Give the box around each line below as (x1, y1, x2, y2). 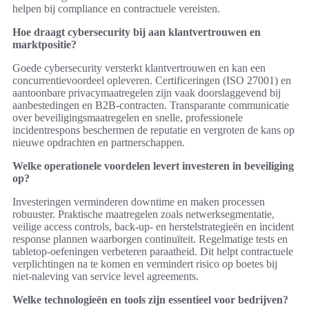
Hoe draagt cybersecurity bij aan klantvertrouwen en (12, 26, 261, 39)
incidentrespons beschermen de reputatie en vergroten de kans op (12, 124, 295, 137)
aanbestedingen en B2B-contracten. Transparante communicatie (12, 99, 289, 112)
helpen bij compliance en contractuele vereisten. (12, 3, 220, 15)
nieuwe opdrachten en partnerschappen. (12, 137, 185, 149)
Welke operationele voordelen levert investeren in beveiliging (12, 160, 294, 172)
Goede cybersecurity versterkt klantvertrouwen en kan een (12, 62, 266, 74)
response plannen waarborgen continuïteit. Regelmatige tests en (12, 233, 288, 246)
